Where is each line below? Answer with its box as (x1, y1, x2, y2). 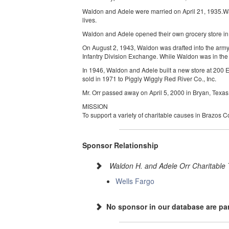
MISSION (82, 102, 108, 111)
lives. (82, 15, 97, 25)
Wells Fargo (116, 176, 155, 187)
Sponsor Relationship (82, 140, 159, 151)
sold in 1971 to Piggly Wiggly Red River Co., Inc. (82, 74, 217, 83)
